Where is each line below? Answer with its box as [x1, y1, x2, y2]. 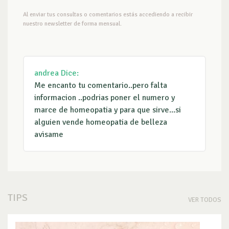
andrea [34, 67, 59, 78]
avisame [34, 129, 63, 140]
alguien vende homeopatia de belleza [34, 117, 167, 127]
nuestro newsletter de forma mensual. [23, 19, 122, 28]
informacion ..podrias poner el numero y [34, 92, 175, 103]
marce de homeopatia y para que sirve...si [34, 104, 181, 115]
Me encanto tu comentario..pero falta [34, 80, 167, 90]
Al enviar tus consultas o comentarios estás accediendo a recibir [23, 10, 193, 18]
